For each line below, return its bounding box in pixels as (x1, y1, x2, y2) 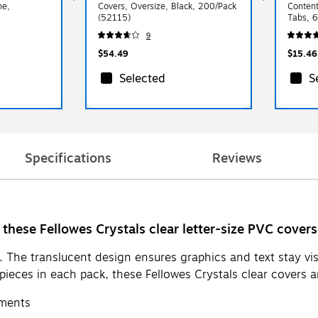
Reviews (212, 148, 262, 168)
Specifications (25, 148, 111, 168)
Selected (119, 70, 165, 87)
